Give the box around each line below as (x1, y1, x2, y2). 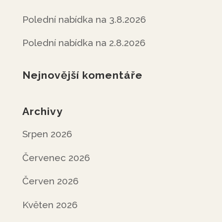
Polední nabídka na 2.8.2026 (22, 37, 146, 48)
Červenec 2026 (22, 152, 90, 163)
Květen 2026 (22, 199, 78, 210)
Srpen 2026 (22, 128, 72, 139)
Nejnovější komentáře (22, 69, 143, 81)
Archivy (22, 105, 63, 117)
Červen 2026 (22, 175, 79, 186)
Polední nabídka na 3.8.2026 (22, 13, 146, 25)
